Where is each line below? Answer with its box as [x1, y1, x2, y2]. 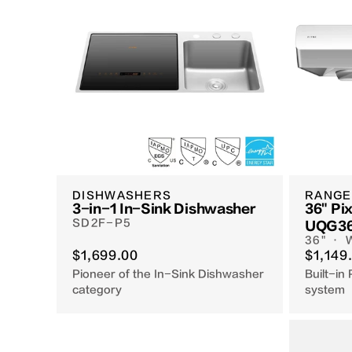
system [305, 284, 345, 296]
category [72, 284, 122, 296]
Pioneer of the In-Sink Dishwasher [72, 268, 264, 280]
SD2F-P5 [72, 217, 132, 229]
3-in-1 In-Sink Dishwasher [72, 202, 256, 217]
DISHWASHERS [72, 189, 172, 202]
